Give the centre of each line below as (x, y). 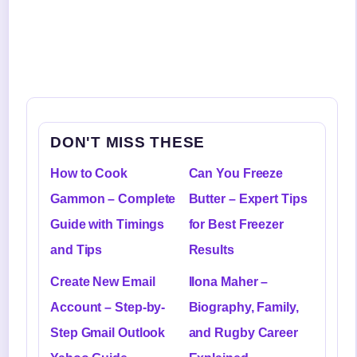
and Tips (76, 249)
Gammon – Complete (113, 198)
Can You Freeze (236, 173)
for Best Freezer (236, 224)
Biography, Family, (243, 307)
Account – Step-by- (108, 307)
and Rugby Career (243, 332)
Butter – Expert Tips (248, 198)
